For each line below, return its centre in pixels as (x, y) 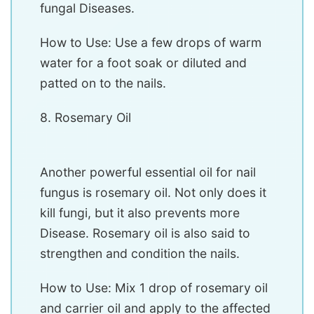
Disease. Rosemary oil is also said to (145, 233)
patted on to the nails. (103, 83)
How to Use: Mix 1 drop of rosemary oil (154, 288)
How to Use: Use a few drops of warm (151, 43)
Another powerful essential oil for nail (148, 172)
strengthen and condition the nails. (140, 254)
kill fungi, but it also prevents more (140, 213)
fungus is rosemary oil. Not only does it (153, 193)
